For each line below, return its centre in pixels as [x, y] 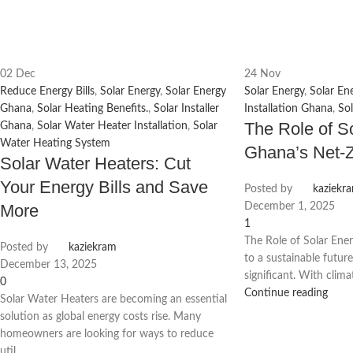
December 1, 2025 [289, 206]
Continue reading [286, 293]
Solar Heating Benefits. [93, 108]
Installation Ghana [288, 108]
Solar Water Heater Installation [112, 126]
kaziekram [93, 247]
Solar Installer [186, 108]
